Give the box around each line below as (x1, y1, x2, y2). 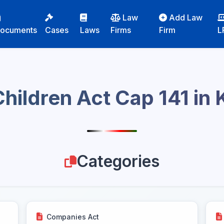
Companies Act (46, 212, 99, 221)
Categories (76, 151, 159, 171)
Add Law (169, 12, 203, 22)
